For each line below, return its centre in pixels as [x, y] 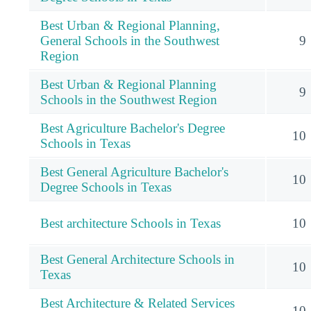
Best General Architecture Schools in [137, 259]
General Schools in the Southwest [130, 40]
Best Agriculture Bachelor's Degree [133, 128]
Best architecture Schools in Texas [131, 223]
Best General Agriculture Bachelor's [134, 171]
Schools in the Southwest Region [129, 99]
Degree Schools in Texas [106, 187]
